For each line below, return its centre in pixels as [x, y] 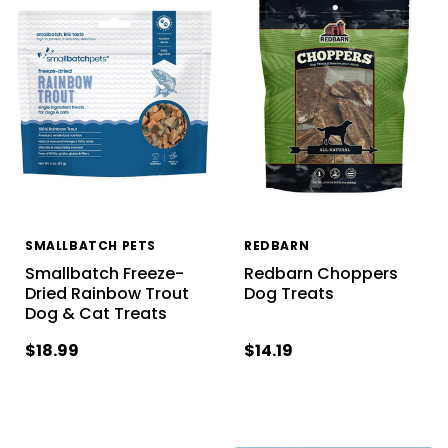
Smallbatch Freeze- [104, 274]
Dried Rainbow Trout [106, 294]
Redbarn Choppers [320, 274]
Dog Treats [288, 294]
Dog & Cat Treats [95, 314]
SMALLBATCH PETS [90, 246]
